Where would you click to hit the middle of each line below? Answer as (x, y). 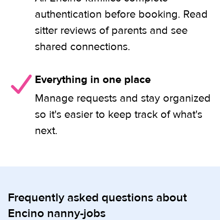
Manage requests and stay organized (123, 98)
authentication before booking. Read (121, 14)
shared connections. (82, 47)
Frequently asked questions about (97, 198)
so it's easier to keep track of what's (119, 114)
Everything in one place (93, 80)
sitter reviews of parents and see (111, 30)
